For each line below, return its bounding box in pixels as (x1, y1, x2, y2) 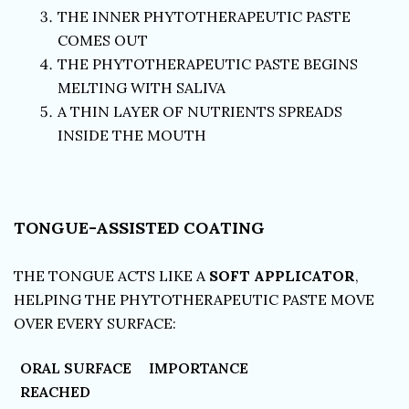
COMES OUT (58, 31, 148, 49)
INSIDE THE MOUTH (58, 126, 206, 144)
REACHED (20, 383, 91, 401)
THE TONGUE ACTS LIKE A (14, 267, 209, 285)
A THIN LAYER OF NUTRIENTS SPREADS (58, 102, 342, 121)
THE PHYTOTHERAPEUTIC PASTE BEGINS (58, 55, 358, 73)
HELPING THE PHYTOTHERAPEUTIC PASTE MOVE (14, 290, 374, 309)
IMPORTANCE (149, 359, 249, 377)
